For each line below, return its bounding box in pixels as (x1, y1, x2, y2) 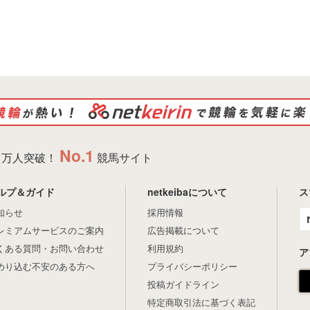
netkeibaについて (147, 185, 227, 199)
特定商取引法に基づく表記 (147, 295, 255, 309)
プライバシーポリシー (147, 259, 237, 273)
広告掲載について (147, 224, 219, 237)
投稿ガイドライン (147, 277, 219, 291)
